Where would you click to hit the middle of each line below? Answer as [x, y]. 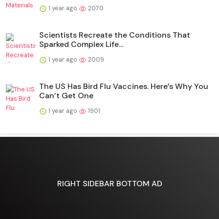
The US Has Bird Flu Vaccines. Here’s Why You [124, 86]
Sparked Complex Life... [81, 44]
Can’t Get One [66, 95]
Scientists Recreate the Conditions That [115, 35]
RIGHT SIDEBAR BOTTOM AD [109, 184]
